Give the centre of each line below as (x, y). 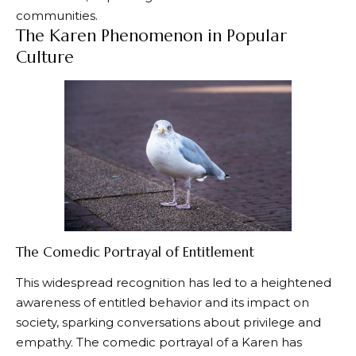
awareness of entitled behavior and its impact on (163, 302)
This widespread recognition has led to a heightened (174, 282)
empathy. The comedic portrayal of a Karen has (159, 342)
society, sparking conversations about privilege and (168, 322)
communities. (57, 15)
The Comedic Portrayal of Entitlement (135, 252)
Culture (45, 57)
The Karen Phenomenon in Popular (151, 35)
